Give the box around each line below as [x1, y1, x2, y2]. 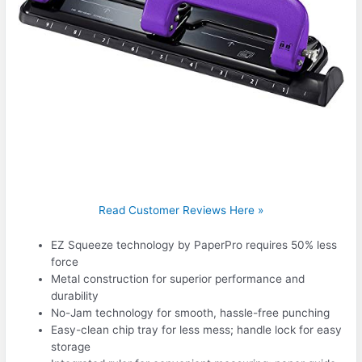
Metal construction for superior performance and [51, 271, 305, 285]
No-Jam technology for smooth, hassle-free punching [51, 305, 330, 319]
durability [51, 288, 99, 302]
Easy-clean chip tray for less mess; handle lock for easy [51, 322, 343, 336]
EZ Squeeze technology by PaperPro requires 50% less [51, 238, 338, 251]
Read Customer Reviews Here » [99, 203, 263, 217]
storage [51, 339, 91, 353]
